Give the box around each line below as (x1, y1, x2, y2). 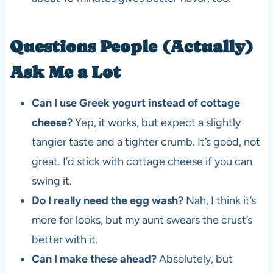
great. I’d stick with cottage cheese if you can (31, 154, 252, 168)
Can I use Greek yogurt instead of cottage (31, 96, 240, 110)
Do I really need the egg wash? (31, 193, 183, 207)
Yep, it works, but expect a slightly (72, 115, 241, 129)
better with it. (31, 232, 98, 246)
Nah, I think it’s (183, 193, 256, 207)
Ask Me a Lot (9, 62, 121, 82)
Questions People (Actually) (9, 36, 253, 56)
